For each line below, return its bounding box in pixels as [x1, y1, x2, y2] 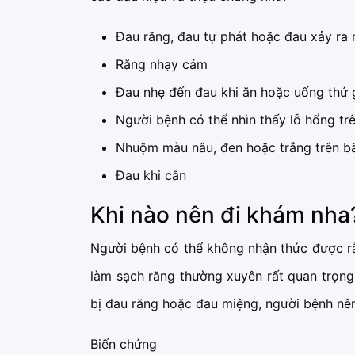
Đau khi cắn [116, 167, 186, 184]
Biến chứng [90, 336, 157, 353]
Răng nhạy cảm [116, 56, 208, 73]
